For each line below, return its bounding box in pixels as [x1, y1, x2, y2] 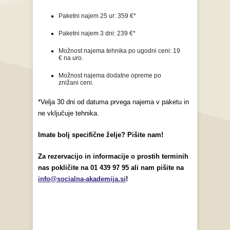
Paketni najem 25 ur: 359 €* [59, 12, 136, 20]
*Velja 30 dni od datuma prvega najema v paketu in [38, 98, 189, 106]
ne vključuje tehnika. [38, 109, 99, 117]
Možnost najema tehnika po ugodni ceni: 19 [59, 47, 180, 54]
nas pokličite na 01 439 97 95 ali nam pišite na [38, 163, 184, 171]
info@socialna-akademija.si [38, 175, 126, 183]
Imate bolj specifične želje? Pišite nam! [38, 130, 163, 139]
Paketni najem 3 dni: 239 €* [59, 29, 136, 37]
